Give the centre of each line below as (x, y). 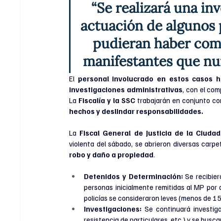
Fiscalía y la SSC (107, 100)
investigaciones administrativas (126, 90)
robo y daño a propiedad (111, 155)
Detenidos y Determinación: (133, 176)
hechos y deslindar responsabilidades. (136, 111)
